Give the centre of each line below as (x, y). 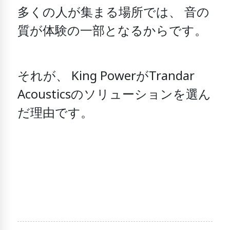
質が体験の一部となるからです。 (112, 32)
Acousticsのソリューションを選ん (114, 95)
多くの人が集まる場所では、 (100, 13)
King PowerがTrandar (133, 77)
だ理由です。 (55, 114)
